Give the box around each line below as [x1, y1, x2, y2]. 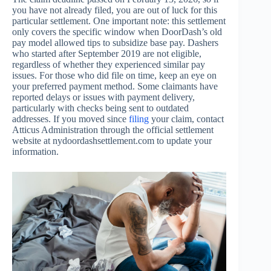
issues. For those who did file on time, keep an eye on [12, 70, 217, 80]
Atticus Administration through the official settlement [12, 124, 214, 135]
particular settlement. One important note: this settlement [12, 15, 226, 26]
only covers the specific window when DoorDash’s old [12, 26, 222, 37]
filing [129, 113, 149, 124]
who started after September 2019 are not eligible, [12, 48, 201, 59]
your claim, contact [149, 113, 224, 124]
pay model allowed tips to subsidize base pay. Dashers [12, 37, 218, 48]
